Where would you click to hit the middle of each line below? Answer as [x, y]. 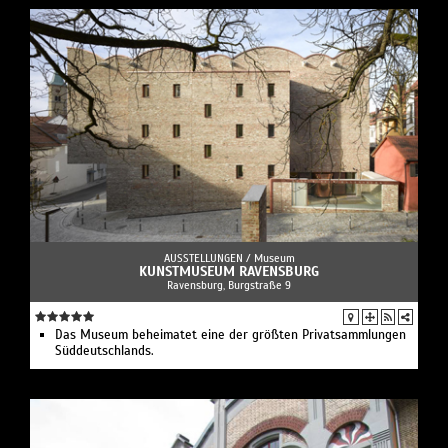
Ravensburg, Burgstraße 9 [229, 285]
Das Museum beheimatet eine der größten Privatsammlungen [230, 335]
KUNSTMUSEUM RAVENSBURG [229, 272]
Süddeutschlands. [104, 351]
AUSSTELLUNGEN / [208, 258]
